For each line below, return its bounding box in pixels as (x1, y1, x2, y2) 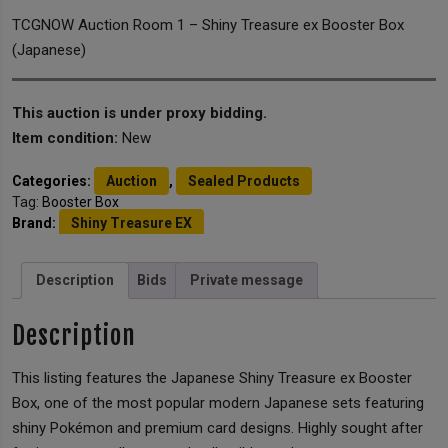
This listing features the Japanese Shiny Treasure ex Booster (12, 369, 412, 388)
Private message (190, 271, 303, 288)
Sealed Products (188, 172, 300, 189)
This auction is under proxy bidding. (12, 103, 267, 122)
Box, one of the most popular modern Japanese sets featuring (12, 394, 424, 413)
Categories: (12, 172, 94, 189)
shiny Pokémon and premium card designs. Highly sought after (12, 419, 423, 438)
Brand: (12, 214, 59, 231)
